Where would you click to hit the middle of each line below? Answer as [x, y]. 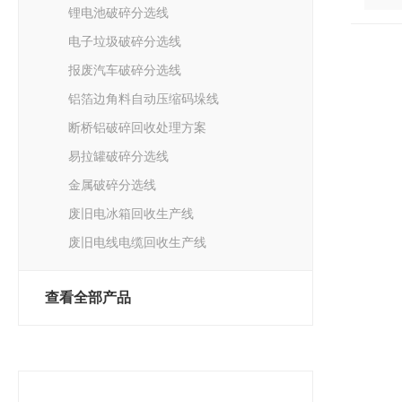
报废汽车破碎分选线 [125, 70]
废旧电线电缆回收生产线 [137, 242]
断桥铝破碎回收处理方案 [137, 127]
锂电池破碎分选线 [118, 13]
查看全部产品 [88, 297]
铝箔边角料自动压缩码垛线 [144, 99]
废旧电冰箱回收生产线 [131, 214]
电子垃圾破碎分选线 [125, 41]
